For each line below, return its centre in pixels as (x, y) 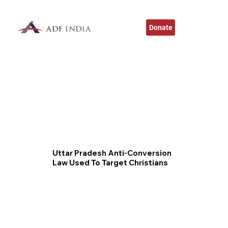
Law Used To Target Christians (110, 163)
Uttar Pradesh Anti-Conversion (112, 153)
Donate (161, 27)
